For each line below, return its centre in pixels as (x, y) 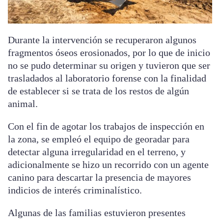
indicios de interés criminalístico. (76, 190)
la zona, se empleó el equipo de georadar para (99, 139)
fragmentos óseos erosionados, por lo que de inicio (109, 53)
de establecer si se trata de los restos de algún (98, 91)
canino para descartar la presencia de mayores (99, 178)
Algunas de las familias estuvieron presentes (97, 213)
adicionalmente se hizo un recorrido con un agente (108, 165)
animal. (23, 104)
